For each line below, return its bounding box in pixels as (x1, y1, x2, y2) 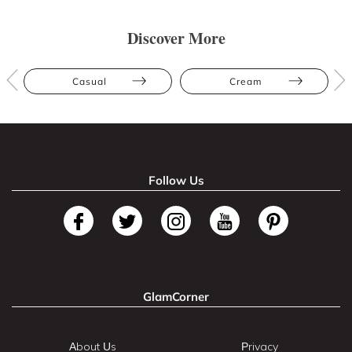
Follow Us (148, 172, 204, 188)
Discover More (126, 26, 225, 49)
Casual (71, 75, 107, 87)
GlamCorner (143, 288, 209, 304)
